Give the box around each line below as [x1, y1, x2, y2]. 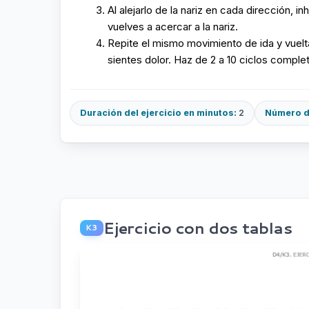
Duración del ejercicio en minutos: [80, 108, 237, 119]
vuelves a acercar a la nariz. [108, 20, 238, 34]
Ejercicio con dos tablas [103, 217, 292, 239]
